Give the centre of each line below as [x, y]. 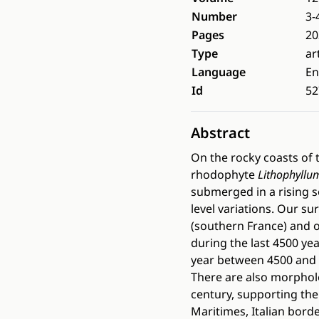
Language [219, 72]
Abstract [220, 133]
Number [214, 16]
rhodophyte [224, 174]
